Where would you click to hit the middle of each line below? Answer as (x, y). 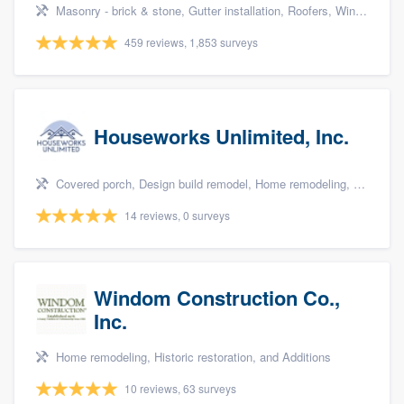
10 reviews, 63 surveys (180, 389)
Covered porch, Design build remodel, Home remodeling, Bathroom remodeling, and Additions (203, 184)
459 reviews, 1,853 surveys (191, 42)
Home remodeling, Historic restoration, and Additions (192, 357)
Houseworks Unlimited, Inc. (221, 137)
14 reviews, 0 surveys (177, 216)
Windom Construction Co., (217, 298)
